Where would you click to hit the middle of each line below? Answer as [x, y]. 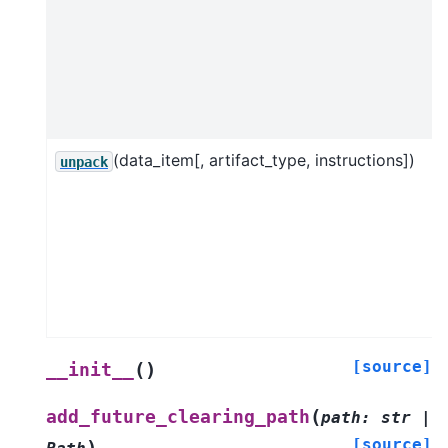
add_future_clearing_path [178, 417]
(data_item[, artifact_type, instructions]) [264, 160]
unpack [84, 161]
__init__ [90, 370]
